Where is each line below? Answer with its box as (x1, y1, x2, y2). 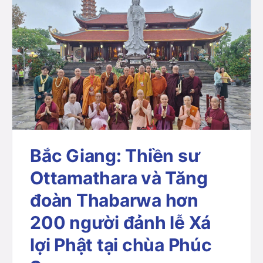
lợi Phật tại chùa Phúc (30, 234, 212, 256)
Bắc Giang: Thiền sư (30, 145, 200, 167)
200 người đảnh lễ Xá (30, 212, 211, 234)
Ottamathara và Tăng (30, 167, 208, 189)
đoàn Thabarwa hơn (30, 190, 198, 211)
